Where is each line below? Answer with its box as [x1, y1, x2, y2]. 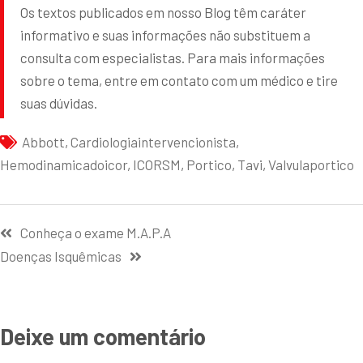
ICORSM [133, 156, 181, 173]
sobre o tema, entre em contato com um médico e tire [20, 71, 338, 88]
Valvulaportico [268, 156, 354, 173]
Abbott [22, 133, 65, 150]
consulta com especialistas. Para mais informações [20, 49, 325, 66]
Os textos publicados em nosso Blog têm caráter [20, 3, 306, 20]
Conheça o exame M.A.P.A [20, 224, 171, 241]
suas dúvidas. [20, 94, 97, 111]
